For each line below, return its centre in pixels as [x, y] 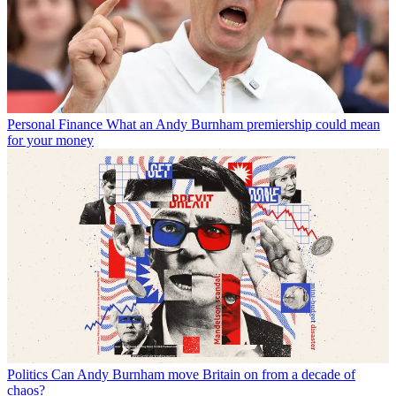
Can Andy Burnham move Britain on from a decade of [203, 374]
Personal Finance [55, 124]
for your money [50, 140]
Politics [27, 374]
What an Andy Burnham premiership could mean [243, 124]
